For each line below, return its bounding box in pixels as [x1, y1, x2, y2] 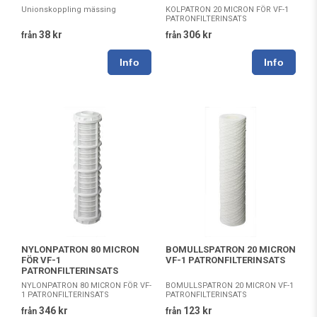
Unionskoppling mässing [21, 4, 116, 14]
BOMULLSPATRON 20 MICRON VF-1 [166, 281, 294, 291]
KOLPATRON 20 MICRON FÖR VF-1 [166, 5, 289, 15]
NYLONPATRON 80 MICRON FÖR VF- [21, 281, 151, 291]
